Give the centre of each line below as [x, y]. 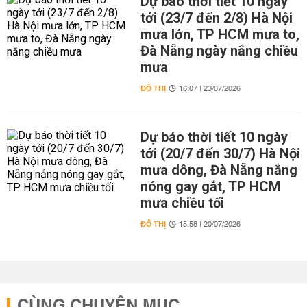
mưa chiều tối [182, 202]
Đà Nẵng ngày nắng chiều [219, 50]
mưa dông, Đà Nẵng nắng [219, 170]
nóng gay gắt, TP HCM [210, 186]
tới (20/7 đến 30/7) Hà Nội [220, 153]
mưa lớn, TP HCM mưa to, [220, 34]
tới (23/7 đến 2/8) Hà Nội [216, 17]
